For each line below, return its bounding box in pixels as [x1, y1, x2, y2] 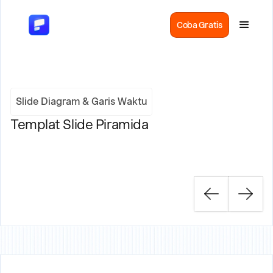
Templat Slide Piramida [10, 116, 149, 132]
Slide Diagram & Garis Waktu [16, 96, 147, 107]
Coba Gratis [176, 20, 222, 30]
